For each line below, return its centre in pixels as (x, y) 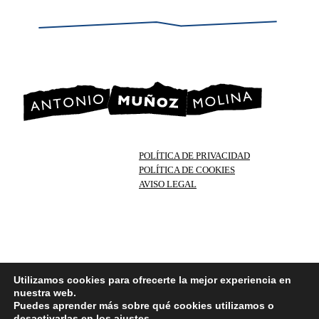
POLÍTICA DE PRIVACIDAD (194, 156)
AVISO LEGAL (168, 184)
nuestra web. (45, 293)
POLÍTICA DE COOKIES (187, 170)
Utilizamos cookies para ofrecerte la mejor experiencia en (152, 280)
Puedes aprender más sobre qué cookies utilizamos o (144, 305)
